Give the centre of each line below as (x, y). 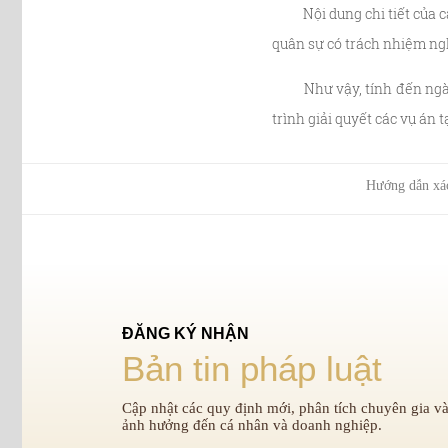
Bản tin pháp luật (252, 368)
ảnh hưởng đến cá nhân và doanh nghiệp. (252, 425)
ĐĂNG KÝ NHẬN (185, 333)
